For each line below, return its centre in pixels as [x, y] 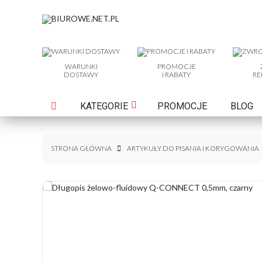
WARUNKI [81, 66]
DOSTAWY [81, 75]
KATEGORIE [104, 106]
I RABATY [176, 75]
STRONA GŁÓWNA [81, 148]
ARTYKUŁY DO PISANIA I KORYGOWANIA [193, 148]
